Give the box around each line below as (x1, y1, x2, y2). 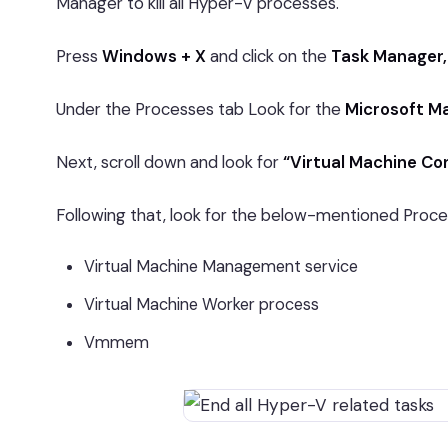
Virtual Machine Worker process (84, 294, 319, 315)
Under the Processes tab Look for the (56, 98, 345, 120)
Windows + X (102, 45, 210, 67)
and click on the (210, 45, 331, 67)
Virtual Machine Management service (84, 256, 358, 277)
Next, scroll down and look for (56, 151, 283, 173)
